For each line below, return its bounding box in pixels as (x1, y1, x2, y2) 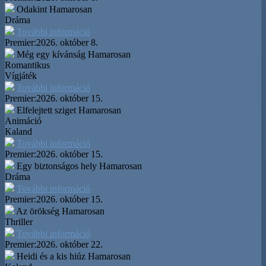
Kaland (5, 126, 32, 137)
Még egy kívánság (17, 49, 85, 59)
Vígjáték (5, 70, 37, 81)
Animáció (5, 115, 42, 126)
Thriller (5, 216, 33, 227)
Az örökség (16, 205, 59, 216)
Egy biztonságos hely (17, 160, 97, 171)
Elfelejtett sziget (17, 104, 76, 115)
